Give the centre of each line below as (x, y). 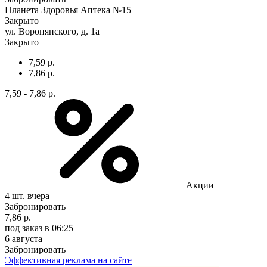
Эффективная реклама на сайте (68, 260)
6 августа (24, 238)
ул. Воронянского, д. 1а (52, 31)
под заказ (24, 228)
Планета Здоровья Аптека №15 (68, 10)
